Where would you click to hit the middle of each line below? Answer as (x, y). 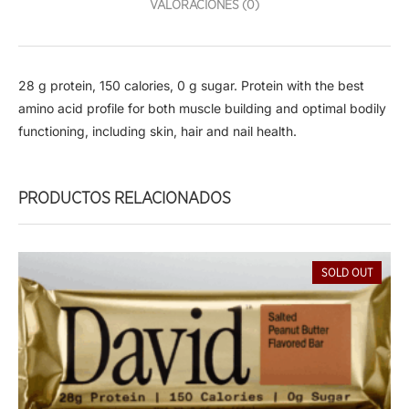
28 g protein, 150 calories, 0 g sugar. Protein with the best (191, 86)
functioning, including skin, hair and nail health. (157, 131)
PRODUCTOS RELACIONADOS (125, 199)
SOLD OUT (347, 273)
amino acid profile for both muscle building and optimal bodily (202, 109)
